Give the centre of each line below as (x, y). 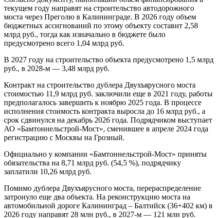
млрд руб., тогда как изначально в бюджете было (85, 34)
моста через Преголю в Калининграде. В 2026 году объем (100, 17)
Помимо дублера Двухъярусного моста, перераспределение (102, 188)
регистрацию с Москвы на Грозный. (64, 137)
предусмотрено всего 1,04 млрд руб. (64, 43)
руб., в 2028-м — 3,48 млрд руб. (57, 68)
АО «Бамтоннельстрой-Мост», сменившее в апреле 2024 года (106, 128)
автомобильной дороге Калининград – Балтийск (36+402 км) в (108, 205)
